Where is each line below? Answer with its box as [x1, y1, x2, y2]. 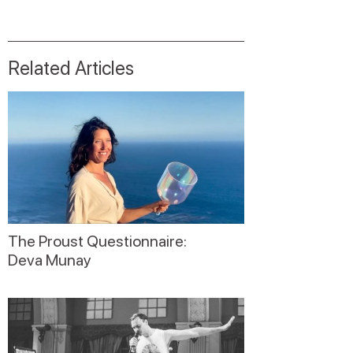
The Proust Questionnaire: [8, 232, 187, 251]
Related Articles [8, 56, 134, 80]
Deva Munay [8, 251, 91, 270]
